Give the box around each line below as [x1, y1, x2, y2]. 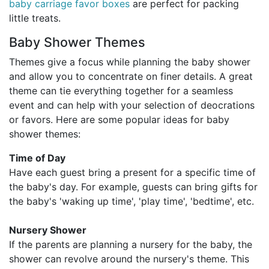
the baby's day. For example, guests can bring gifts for [9, 181, 258, 193]
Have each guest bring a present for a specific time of [9, 166, 256, 179]
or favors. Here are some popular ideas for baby [9, 113, 229, 126]
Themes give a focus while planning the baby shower [9, 56, 250, 68]
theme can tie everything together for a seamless [9, 85, 233, 97]
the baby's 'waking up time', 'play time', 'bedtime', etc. [9, 195, 254, 208]
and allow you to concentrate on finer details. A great [9, 70, 253, 83]
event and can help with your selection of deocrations [9, 99, 255, 112]
